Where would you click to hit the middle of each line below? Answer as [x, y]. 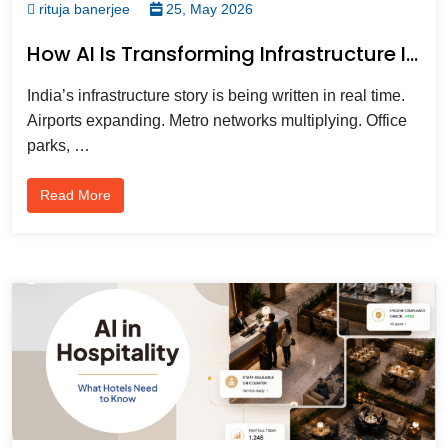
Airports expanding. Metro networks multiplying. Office [217, 120]
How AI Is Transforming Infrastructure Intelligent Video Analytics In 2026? [412, 53]
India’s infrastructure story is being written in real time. [216, 95]
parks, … [58, 145]
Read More [75, 194]
